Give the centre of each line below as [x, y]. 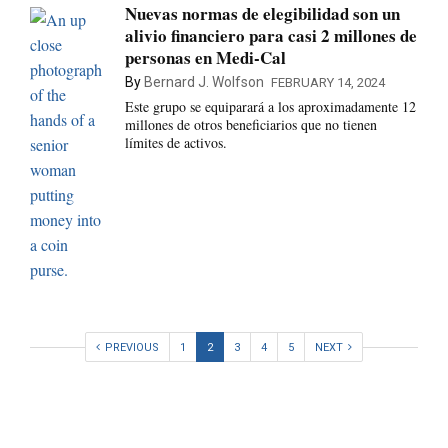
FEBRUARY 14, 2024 [327, 83]
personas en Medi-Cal [205, 58]
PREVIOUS [132, 348]
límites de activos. [175, 143]
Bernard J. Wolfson [203, 82]
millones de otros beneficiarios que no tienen [250, 125]
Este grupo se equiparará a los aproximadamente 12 [270, 107]
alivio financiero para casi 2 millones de [270, 36]
